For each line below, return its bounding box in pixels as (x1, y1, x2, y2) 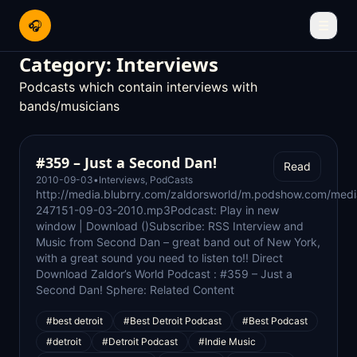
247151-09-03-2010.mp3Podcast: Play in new (36, 203, 279, 217)
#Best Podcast (242, 315, 308, 327)
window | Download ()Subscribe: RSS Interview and (36, 219, 304, 233)
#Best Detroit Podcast (124, 315, 222, 327)
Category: (19, 51, 116, 77)
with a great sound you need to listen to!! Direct (36, 251, 283, 265)
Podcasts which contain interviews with (19, 79, 257, 95)
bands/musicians (19, 98, 120, 114)
